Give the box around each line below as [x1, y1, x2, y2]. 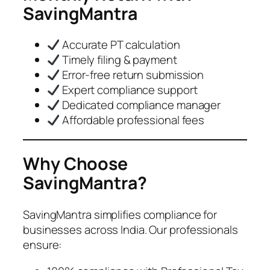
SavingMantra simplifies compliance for [23, 207, 218, 223]
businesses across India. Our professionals [23, 222, 238, 238]
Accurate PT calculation [60, 37, 180, 53]
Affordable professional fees [60, 112, 205, 128]
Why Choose [23, 152, 128, 176]
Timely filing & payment [60, 52, 177, 68]
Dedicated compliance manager [60, 97, 221, 113]
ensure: [23, 237, 62, 253]
